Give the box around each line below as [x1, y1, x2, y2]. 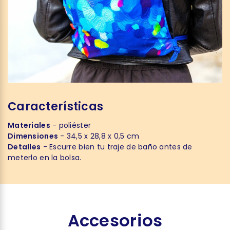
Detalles [8, 142, 41, 152]
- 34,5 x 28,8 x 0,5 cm [58, 131, 140, 141]
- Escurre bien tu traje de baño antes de [41, 142, 193, 152]
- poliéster [50, 120, 91, 130]
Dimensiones [8, 131, 59, 141]
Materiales [8, 120, 50, 130]
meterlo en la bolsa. [8, 152, 82, 163]
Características [8, 99, 104, 114]
